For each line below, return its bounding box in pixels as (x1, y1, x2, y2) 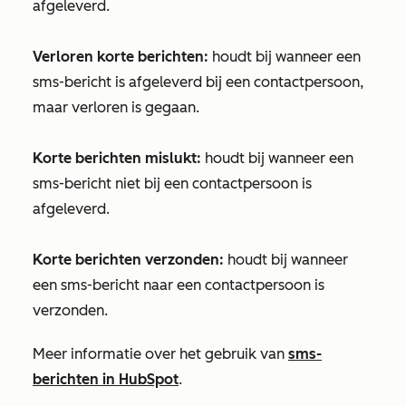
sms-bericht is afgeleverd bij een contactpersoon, (33, 73, 363, 91)
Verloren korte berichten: (33, 48, 208, 65)
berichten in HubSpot (33, 371, 179, 388)
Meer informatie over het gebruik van (33, 345, 288, 362)
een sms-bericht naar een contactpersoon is (33, 276, 324, 294)
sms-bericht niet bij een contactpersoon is (33, 175, 312, 192)
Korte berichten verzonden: (33, 251, 224, 268)
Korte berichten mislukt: (33, 150, 201, 167)
